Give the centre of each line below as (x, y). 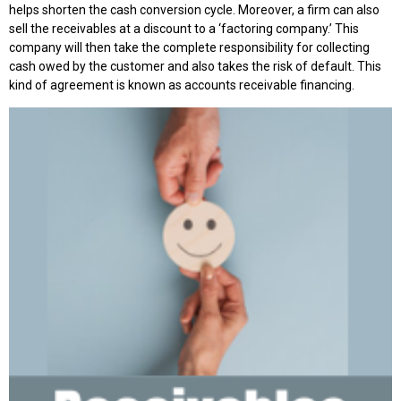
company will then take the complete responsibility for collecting (189, 48)
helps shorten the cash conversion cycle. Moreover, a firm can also (194, 10)
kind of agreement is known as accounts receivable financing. (182, 85)
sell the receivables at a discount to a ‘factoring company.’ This (184, 29)
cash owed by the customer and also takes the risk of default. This (195, 67)
